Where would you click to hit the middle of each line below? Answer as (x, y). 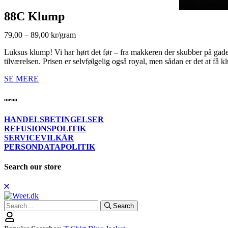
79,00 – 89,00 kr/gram (40, 35)
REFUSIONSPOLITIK (45, 128)
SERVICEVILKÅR (39, 137)
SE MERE (21, 78)
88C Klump (34, 16)
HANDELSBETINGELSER (54, 119)
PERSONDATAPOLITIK (50, 147)
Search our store (33, 167)
